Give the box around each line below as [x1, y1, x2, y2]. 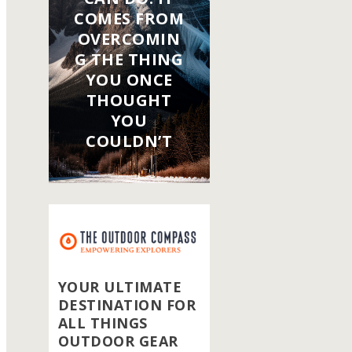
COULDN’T [86, 130, 173, 152]
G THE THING [74, 49, 184, 71]
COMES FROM [74, 8, 185, 30]
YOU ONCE [85, 69, 173, 91]
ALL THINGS [57, 313, 148, 333]
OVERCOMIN [77, 28, 181, 50]
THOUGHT [86, 90, 172, 112]
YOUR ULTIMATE [57, 277, 182, 297]
